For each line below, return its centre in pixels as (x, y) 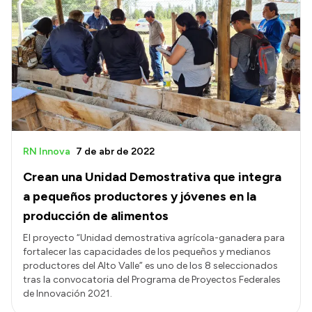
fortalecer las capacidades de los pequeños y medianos (147, 252)
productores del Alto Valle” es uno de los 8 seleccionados (150, 266)
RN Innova (47, 152)
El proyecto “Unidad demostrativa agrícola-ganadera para (154, 238)
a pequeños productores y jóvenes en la (140, 197)
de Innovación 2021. (68, 294)
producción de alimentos (96, 216)
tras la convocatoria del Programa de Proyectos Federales (152, 280)
